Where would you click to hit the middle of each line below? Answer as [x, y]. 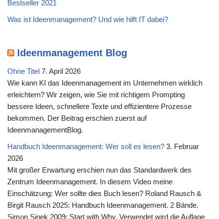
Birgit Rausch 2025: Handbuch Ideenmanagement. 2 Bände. [103, 205]
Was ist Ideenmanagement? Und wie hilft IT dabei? [88, 19]
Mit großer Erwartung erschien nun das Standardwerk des [99, 170]
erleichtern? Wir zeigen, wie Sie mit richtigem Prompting [96, 94]
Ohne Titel [23, 71]
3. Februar [183, 146]
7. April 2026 [61, 71]
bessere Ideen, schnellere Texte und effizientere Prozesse [99, 106]
